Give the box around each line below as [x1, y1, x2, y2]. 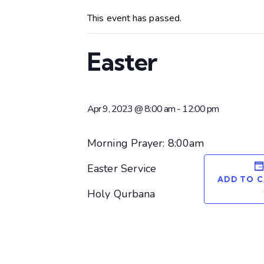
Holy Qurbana [87, 186, 156, 201]
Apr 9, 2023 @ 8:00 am [87, 102, 176, 115]
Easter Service [87, 161, 157, 176]
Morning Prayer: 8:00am [87, 136, 204, 150]
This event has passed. [87, 12, 182, 25]
